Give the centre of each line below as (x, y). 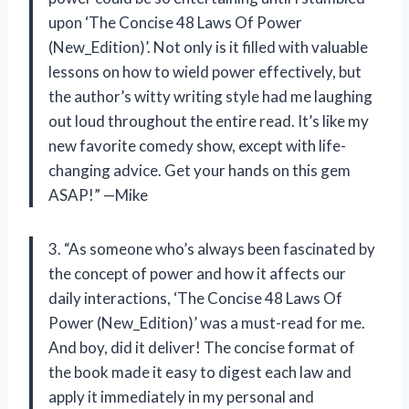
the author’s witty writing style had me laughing (210, 97)
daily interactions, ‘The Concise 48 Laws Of (195, 299)
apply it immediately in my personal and (181, 397)
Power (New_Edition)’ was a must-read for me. (207, 323)
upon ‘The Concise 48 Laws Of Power (175, 23)
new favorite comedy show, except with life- (197, 146)
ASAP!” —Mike (98, 195)
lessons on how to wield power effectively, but (205, 72)
